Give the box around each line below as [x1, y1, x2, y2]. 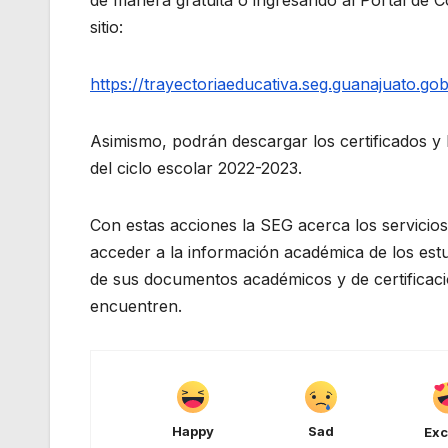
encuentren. [90, 295, 182, 316]
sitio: [90, 16, 123, 37]
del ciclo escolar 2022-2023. [90, 157, 302, 178]
